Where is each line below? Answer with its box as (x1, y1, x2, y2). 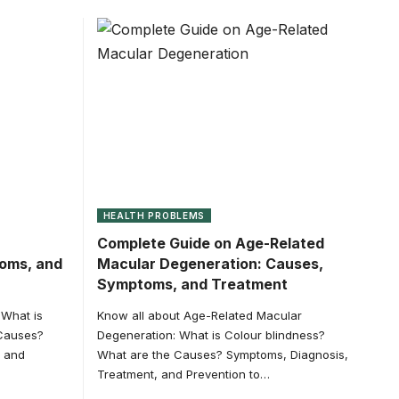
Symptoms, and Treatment (96, 274, 288, 293)
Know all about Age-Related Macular (96, 307, 302, 322)
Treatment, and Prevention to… (96, 366, 270, 381)
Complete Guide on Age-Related (96, 233, 324, 252)
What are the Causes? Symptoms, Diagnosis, (96, 346, 348, 362)
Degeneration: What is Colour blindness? (96, 327, 325, 342)
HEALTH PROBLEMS (102, 209, 205, 221)
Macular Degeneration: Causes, (96, 254, 323, 273)
